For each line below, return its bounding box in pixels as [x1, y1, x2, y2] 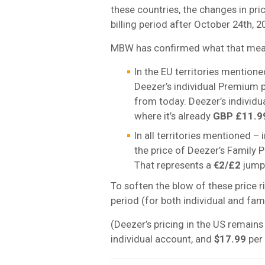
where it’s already [134, 109, 213, 122]
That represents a [134, 159, 214, 171]
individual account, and [111, 232, 212, 245]
